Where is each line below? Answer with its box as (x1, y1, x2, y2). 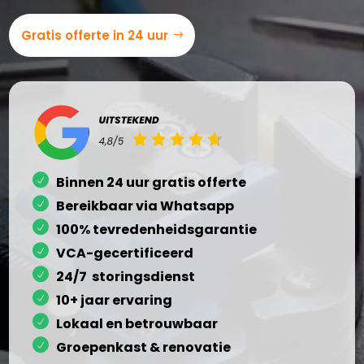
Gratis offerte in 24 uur (21, 27, 169, 44)
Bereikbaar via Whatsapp (56, 197, 235, 215)
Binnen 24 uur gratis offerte (56, 173, 247, 192)
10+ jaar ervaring (56, 291, 173, 310)
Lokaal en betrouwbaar (56, 314, 219, 333)
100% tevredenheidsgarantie (56, 220, 258, 239)
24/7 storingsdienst (56, 267, 196, 286)
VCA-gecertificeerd (56, 244, 197, 262)
